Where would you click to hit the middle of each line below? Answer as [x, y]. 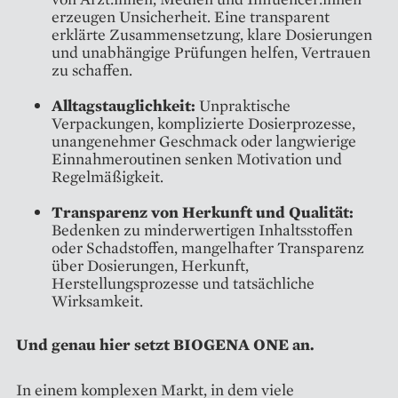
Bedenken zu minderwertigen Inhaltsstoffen [202, 229]
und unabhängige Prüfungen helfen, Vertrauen [211, 52]
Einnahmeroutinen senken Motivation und [197, 158]
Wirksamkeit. [97, 300]
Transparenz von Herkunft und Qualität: [203, 211]
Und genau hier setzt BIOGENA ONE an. [165, 344]
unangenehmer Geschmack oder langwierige [204, 140]
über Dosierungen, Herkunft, [150, 265]
